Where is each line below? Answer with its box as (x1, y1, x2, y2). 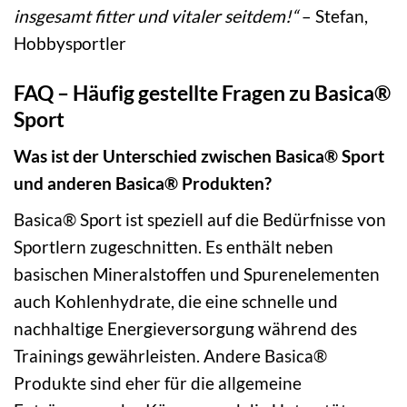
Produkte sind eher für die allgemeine (14, 372, 302, 393)
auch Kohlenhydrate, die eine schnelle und (14, 290, 338, 312)
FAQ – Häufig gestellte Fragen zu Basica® (14, 79, 391, 105)
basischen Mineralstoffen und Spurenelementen (14, 263, 380, 284)
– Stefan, (298, 5, 368, 26)
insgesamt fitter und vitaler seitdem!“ (14, 5, 298, 26)
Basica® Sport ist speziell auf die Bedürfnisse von (14, 208, 386, 230)
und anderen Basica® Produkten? (14, 173, 272, 194)
